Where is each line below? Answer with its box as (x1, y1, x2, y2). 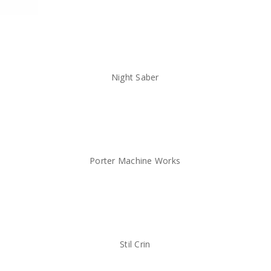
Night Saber (111, 71, 159, 83)
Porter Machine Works (90, 154, 181, 166)
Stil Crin (120, 238, 151, 250)
